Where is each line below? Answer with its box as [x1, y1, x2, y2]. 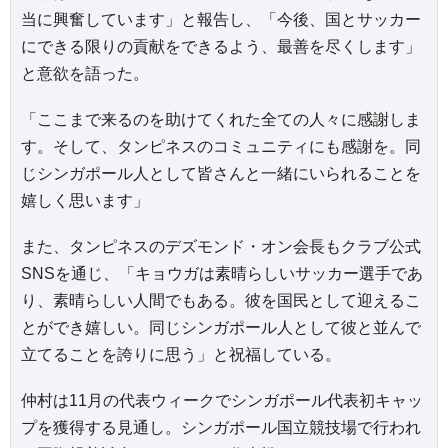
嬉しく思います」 [21, 191, 149, 209]
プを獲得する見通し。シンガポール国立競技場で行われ [21, 419, 421, 437]
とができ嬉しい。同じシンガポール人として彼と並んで [21, 319, 421, 337]
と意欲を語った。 [21, 64, 149, 82]
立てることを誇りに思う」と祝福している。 [21, 346, 341, 364]
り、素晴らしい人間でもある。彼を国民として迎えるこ [21, 292, 421, 310]
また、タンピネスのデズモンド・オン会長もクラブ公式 [21, 238, 421, 256]
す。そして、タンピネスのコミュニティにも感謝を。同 [21, 137, 421, 155]
